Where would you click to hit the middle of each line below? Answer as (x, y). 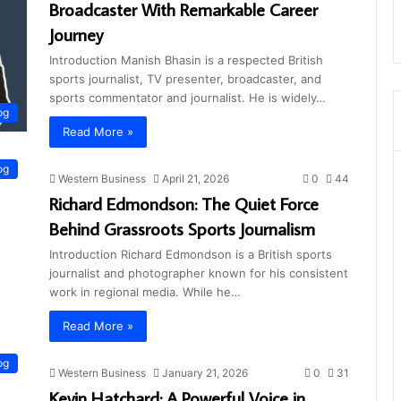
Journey (76, 34)
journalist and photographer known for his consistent (199, 273)
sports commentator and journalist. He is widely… (188, 97)
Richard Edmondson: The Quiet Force (184, 203)
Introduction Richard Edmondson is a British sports (191, 254)
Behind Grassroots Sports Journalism (182, 228)
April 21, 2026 (196, 178)
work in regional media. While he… (145, 291)
